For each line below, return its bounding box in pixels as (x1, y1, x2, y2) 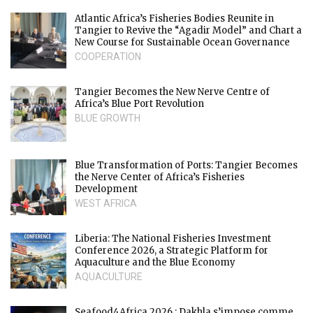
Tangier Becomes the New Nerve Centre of (75, 85, 270, 98)
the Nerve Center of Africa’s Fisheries (75, 170, 245, 183)
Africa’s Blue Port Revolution (75, 97, 204, 110)
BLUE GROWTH (75, 112, 140, 124)
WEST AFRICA (75, 197, 137, 209)
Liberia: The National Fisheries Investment (75, 232, 271, 245)
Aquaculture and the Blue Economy (75, 256, 235, 268)
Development (75, 182, 138, 195)
